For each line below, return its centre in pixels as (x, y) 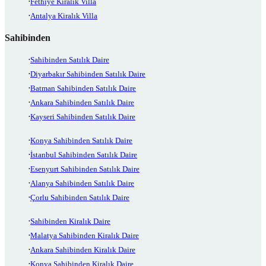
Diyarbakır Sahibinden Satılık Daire (88, 74)
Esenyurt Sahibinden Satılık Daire (85, 169)
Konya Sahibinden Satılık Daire (81, 141)
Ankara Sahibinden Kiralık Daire (83, 250)
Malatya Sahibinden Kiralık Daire (85, 236)
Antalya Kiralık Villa (64, 16)
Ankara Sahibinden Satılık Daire (82, 103)
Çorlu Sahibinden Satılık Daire (80, 198)
